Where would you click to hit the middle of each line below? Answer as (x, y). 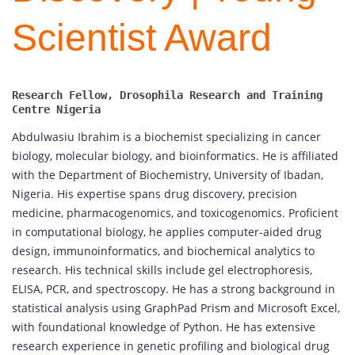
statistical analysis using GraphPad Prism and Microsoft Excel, (176, 308)
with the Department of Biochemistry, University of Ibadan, (168, 175)
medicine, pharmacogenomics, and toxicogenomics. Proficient (175, 213)
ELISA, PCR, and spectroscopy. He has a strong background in (174, 289)
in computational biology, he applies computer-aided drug (167, 232)
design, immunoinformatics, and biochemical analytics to (163, 251)
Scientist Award (142, 38)
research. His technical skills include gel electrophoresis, (162, 270)
